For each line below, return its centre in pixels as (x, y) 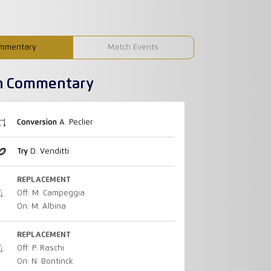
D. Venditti (48, 151)
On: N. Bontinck (45, 262)
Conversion (37, 123)
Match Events (133, 47)
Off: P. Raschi (40, 249)
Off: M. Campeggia (51, 193)
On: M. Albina (41, 206)
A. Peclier (75, 123)
